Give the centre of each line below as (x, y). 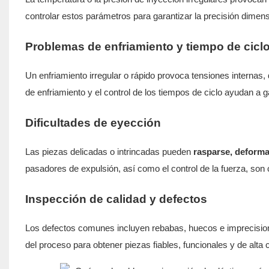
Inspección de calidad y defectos (116, 199)
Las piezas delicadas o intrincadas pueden (108, 151)
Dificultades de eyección (93, 122)
